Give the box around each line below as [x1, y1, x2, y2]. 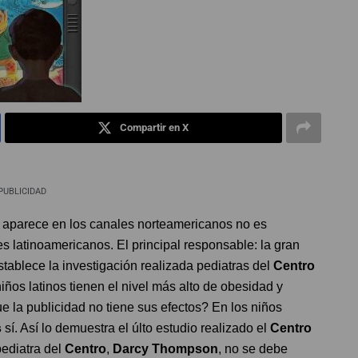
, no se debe [218, 342, 288, 356]
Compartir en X [120, 121, 189, 133]
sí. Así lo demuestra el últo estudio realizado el [2, 321, 270, 335]
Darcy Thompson [113, 342, 218, 356]
